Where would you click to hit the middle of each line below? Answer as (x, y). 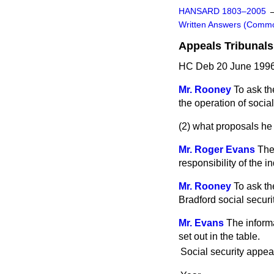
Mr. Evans (201, 223)
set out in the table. (219, 236)
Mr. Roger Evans (217, 150)
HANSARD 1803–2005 (222, 11)
